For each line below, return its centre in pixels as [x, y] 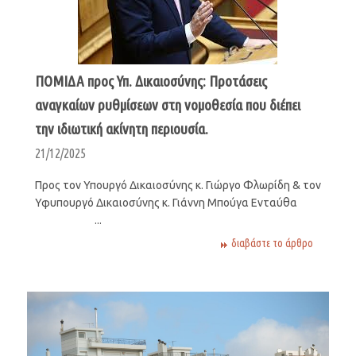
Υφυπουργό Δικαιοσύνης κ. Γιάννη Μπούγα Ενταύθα [176, 202]
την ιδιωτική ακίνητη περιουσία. [121, 128]
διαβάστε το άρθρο [273, 243]
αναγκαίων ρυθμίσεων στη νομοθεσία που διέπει [167, 104]
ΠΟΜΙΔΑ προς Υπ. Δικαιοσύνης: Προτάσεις [151, 81]
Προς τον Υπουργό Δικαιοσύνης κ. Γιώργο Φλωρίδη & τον [178, 185]
